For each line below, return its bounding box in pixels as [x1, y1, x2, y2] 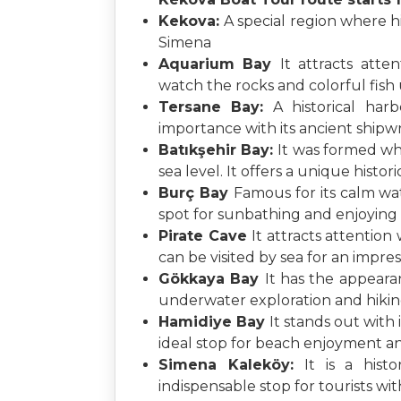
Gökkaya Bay [158, 270, 265, 287]
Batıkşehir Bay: [158, 141, 278, 158]
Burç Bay [158, 184, 234, 201]
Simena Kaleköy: [158, 356, 305, 373]
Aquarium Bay [158, 55, 280, 73]
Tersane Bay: [158, 98, 274, 115]
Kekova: [158, 13, 225, 30]
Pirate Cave [158, 227, 252, 244]
